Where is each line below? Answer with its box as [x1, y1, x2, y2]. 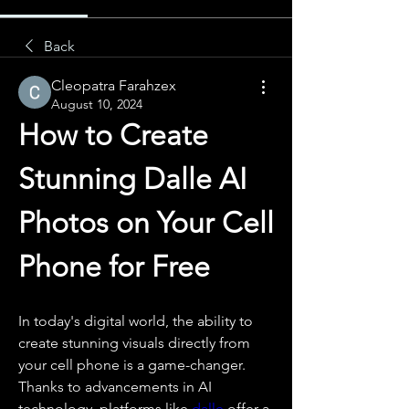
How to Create [18, 118, 208, 152]
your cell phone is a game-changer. [18, 356, 246, 373]
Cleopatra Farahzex [51, 77, 176, 94]
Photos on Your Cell [18, 205, 274, 240]
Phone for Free [18, 249, 210, 284]
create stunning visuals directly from [18, 334, 250, 351]
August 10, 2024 [51, 96, 142, 112]
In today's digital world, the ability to [18, 312, 253, 330]
